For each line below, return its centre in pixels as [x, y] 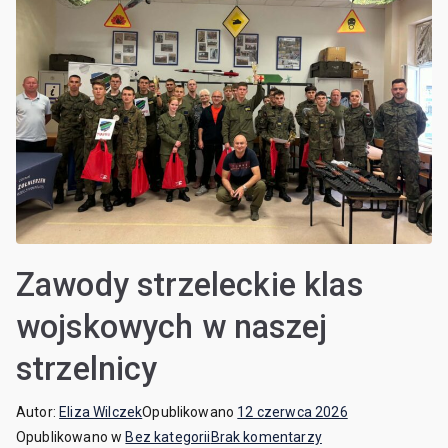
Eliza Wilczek [101, 412]
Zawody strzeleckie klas [189, 285]
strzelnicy [87, 369]
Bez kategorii [168, 437]
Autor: [38, 412]
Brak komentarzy [266, 437]
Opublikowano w [71, 437]
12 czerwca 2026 [292, 412]
